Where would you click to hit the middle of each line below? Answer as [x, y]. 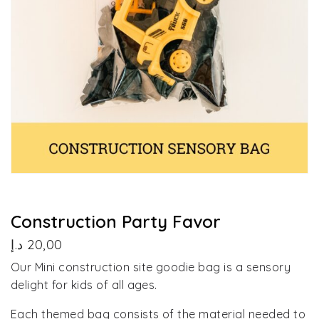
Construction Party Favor [116, 222]
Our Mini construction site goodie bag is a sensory [151, 267]
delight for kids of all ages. [84, 284]
